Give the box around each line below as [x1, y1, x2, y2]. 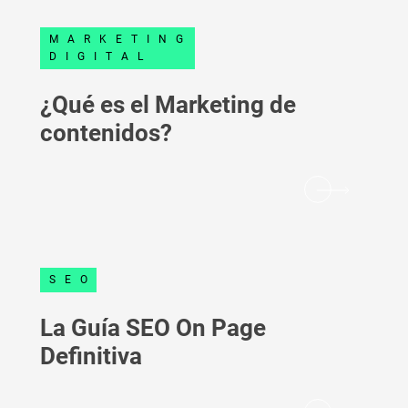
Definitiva [40, 342, 142, 370]
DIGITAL [49, 50, 152, 63]
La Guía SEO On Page [40, 314, 266, 342]
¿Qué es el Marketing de [40, 91, 296, 118]
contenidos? [40, 119, 172, 147]
